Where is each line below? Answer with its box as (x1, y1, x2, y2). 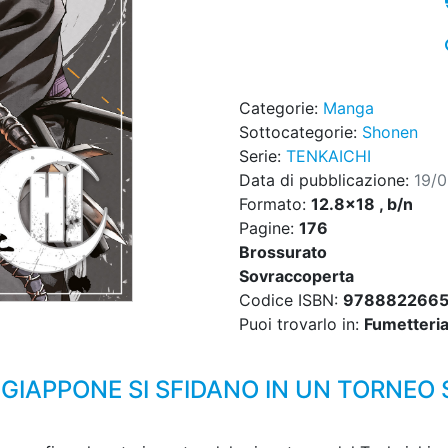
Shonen (362, 122, 418, 143)
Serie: (239, 146, 286, 167)
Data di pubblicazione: (239, 170, 414, 191)
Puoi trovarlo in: (239, 314, 364, 335)
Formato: (239, 194, 311, 215)
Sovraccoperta (239, 266, 354, 287)
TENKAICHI (286, 146, 371, 167)
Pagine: (239, 218, 299, 239)
